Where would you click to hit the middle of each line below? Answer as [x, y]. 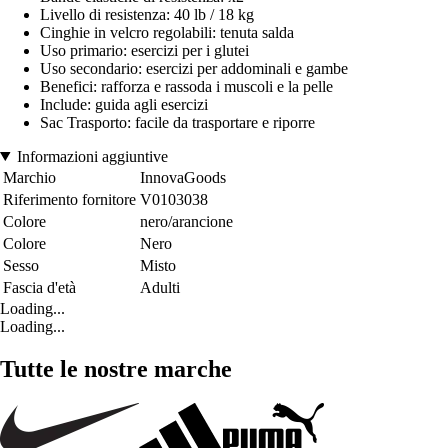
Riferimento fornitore [69, 199]
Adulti [160, 287]
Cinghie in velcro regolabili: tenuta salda [167, 32]
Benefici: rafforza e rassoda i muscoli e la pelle [186, 86]
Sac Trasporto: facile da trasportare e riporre [177, 122]
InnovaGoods [183, 177]
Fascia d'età [39, 287]
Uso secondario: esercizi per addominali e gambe [194, 68]
